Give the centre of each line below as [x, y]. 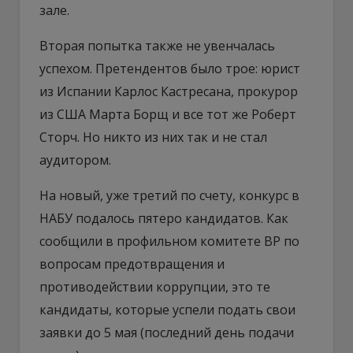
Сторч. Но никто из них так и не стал [153, 137]
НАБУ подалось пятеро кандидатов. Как [164, 218]
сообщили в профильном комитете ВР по [169, 241]
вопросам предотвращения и [132, 264]
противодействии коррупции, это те [155, 286]
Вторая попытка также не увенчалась [157, 45]
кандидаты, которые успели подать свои [167, 309]
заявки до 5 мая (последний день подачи [167, 332]
